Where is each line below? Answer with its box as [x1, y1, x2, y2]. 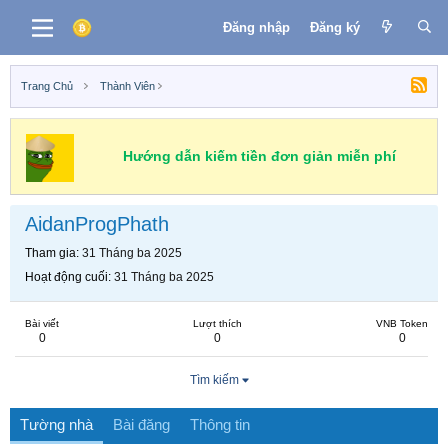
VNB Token [376, 318, 428, 329]
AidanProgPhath [25, 213, 169, 235]
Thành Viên [99, 80, 155, 92]
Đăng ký [309, 19, 360, 35]
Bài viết [25, 318, 59, 329]
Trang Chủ [21, 80, 73, 92]
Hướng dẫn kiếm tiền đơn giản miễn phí [122, 148, 396, 164]
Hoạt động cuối [25, 270, 108, 284]
